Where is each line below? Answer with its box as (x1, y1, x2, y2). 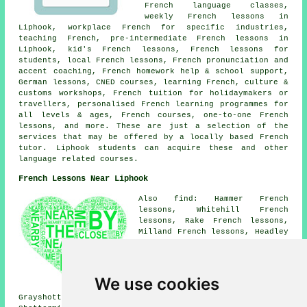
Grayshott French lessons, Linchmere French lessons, (19, 293, 288, 302)
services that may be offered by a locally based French (19, 132, 288, 141)
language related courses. (19, 154, 139, 163)
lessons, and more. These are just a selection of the (19, 121, 288, 130)
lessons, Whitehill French (138, 205, 288, 214)
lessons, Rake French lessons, (138, 216, 288, 225)
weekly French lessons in (145, 12, 288, 21)
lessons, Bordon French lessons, (138, 260, 288, 269)
